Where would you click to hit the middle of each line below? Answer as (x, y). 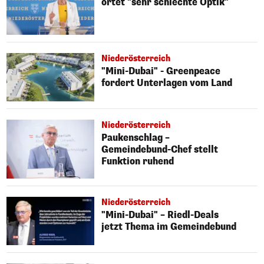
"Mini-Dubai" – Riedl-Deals (160, 214)
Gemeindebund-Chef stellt (160, 149)
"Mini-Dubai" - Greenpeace (161, 71)
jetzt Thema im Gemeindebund (169, 226)
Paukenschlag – (136, 137)
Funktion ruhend (138, 161)
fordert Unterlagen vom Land (167, 82)
